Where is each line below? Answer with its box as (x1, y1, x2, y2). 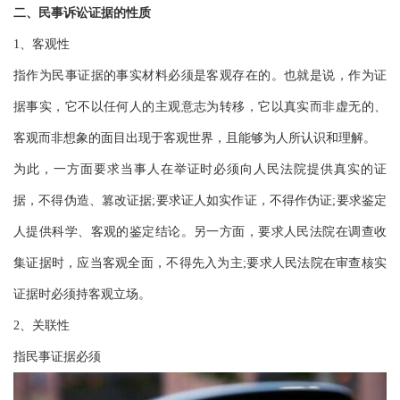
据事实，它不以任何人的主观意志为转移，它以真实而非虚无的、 (13, 99, 387, 113)
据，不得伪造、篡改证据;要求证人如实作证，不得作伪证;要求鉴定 (13, 193, 387, 207)
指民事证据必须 (13, 349, 101, 363)
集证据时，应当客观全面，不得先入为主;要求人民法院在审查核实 (13, 255, 387, 270)
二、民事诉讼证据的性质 (13, 5, 151, 20)
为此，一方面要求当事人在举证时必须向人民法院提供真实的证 (13, 162, 387, 176)
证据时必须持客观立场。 (13, 287, 151, 301)
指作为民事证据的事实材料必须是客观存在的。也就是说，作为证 (13, 68, 387, 82)
